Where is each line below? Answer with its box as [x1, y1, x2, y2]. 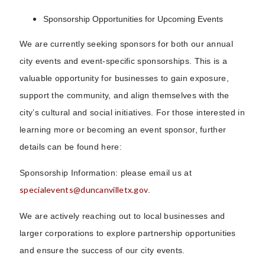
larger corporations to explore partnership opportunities [20, 228, 236, 238]
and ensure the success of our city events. [20, 245, 185, 255]
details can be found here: [20, 141, 122, 151]
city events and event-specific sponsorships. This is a [20, 56, 228, 66]
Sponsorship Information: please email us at [20, 167, 192, 177]
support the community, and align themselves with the [20, 90, 230, 100]
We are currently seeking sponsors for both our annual [20, 38, 233, 49]
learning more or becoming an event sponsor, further [20, 124, 227, 134]
